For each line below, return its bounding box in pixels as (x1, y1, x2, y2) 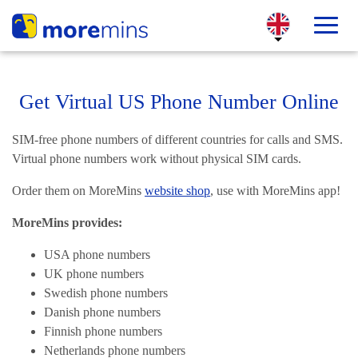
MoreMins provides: (12, 216, 122, 229)
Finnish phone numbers (44, 324, 162, 338)
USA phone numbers (44, 248, 150, 261)
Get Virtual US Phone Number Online (19, 90, 339, 113)
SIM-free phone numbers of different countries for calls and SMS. (12, 133, 343, 146)
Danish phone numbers (44, 305, 161, 319)
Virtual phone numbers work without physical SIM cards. (12, 152, 301, 165)
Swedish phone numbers (44, 286, 168, 300)
